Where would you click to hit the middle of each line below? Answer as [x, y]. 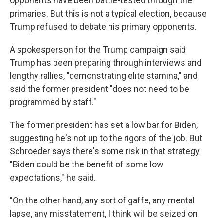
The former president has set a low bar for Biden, [104, 125]
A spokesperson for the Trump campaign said [98, 49]
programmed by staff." [53, 102]
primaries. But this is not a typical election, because [108, 13]
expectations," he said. [53, 177]
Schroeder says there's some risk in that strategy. [105, 151]
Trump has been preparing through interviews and [106, 63]
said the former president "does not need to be [100, 89]
